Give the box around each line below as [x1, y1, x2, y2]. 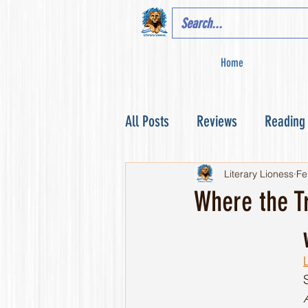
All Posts [125, 111, 169, 131]
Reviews [197, 111, 237, 131]
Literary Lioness [224, 167, 294, 180]
